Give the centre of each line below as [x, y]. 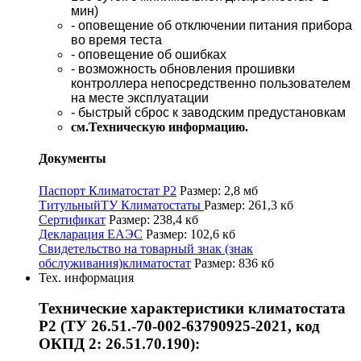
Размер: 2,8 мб [219, 190]
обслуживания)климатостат [115, 263]
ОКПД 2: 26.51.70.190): [119, 344]
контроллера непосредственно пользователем [211, 84]
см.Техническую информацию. [160, 127]
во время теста [116, 40]
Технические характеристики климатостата [192, 309]
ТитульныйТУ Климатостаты [121, 205]
